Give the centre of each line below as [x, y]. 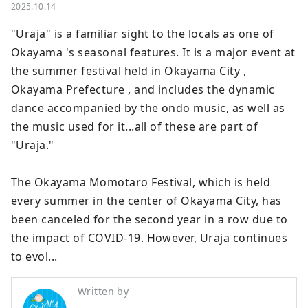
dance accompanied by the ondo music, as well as [148, 108]
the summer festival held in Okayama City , [129, 71]
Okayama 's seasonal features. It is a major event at [153, 53]
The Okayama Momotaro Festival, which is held [141, 183]
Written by [103, 291]
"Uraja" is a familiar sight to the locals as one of [143, 34]
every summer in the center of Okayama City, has [146, 201]
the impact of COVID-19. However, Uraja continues [150, 238]
